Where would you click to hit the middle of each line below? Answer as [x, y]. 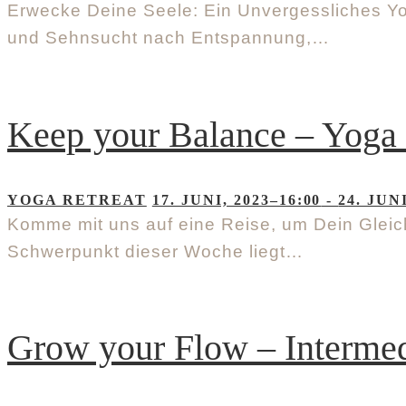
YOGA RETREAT [77, 199]
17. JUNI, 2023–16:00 [237, 199]
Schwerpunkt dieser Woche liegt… [155, 251]
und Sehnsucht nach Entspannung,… [169, 37]
